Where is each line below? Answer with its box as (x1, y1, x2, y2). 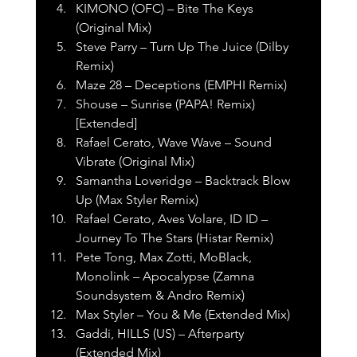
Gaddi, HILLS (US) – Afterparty (75, 326, 247, 342)
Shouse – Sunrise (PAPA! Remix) (75, 96, 258, 112)
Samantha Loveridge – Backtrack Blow (75, 173, 293, 189)
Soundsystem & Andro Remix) (75, 288, 245, 304)
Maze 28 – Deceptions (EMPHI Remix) (75, 77, 287, 93)
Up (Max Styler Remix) (75, 192, 198, 208)
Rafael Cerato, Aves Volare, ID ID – (75, 211, 271, 227)
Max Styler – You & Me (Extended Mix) (75, 307, 290, 323)
